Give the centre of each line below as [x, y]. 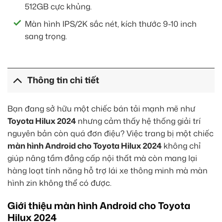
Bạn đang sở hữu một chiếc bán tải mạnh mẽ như [101, 108]
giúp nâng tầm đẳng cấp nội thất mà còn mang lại [102, 158]
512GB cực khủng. [58, 7]
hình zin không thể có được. [59, 183]
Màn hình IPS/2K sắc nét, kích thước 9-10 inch [111, 24]
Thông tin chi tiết [63, 80]
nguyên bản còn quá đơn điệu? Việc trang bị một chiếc [111, 133]
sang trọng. [46, 36]
